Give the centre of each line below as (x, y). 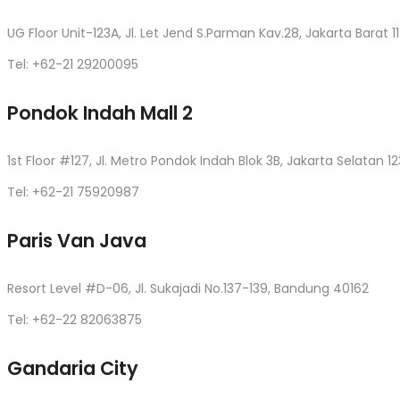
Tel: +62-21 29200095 (73, 65)
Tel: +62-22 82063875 (75, 319)
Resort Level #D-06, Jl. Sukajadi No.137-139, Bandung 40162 (188, 288)
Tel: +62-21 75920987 (73, 192)
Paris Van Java (77, 240)
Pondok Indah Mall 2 (100, 113)
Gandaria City (73, 368)
